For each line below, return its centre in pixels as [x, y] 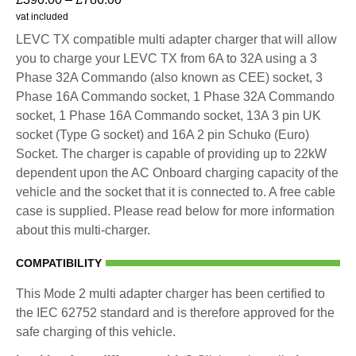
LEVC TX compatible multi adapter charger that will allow [176, 39]
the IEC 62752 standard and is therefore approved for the [175, 312]
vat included [42, 16]
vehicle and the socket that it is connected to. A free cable [176, 192]
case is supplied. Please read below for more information [175, 211]
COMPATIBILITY [59, 263]
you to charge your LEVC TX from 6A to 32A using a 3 [166, 58]
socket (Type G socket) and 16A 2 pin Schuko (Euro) [163, 134]
